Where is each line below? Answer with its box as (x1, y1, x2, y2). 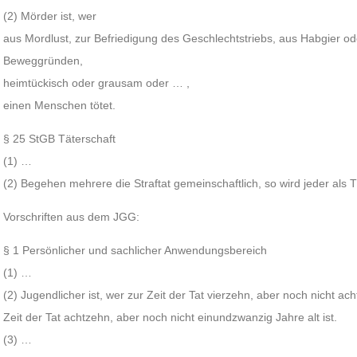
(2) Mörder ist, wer (3, 10, 97, 22)
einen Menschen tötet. (3, 99, 116, 112)
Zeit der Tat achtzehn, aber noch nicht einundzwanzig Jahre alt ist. (3, 311, 338, 324)
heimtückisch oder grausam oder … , (3, 76, 190, 89)
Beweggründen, (3, 54, 84, 67)
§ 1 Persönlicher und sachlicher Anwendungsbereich (3, 244, 268, 257)
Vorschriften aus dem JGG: (3, 210, 140, 223)
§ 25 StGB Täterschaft (3, 132, 116, 145)
